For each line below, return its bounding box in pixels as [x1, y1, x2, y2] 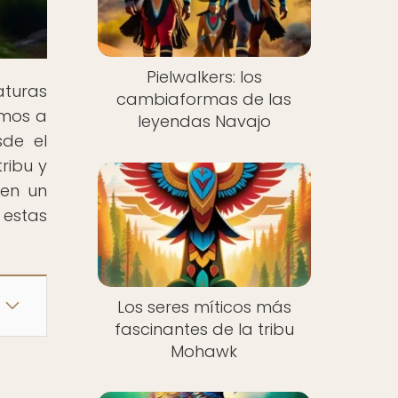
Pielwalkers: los [146, 66, 262, 89]
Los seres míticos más [116, 295, 291, 318]
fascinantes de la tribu [114, 317, 294, 340]
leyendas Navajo [137, 110, 271, 133]
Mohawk [171, 339, 238, 362]
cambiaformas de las [116, 88, 292, 111]
